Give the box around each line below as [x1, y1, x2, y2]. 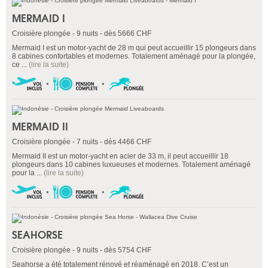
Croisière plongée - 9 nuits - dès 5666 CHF [12, 29, 151, 38]
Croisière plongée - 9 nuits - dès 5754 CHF [12, 246, 151, 255]
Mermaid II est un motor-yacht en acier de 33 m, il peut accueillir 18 [12, 152, 229, 161]
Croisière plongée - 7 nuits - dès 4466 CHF [12, 138, 151, 147]
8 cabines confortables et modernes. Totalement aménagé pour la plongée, [12, 52, 255, 61]
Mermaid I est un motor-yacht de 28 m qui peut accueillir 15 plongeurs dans [12, 44, 256, 53]
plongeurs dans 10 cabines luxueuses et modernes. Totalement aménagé [12, 160, 251, 169]
